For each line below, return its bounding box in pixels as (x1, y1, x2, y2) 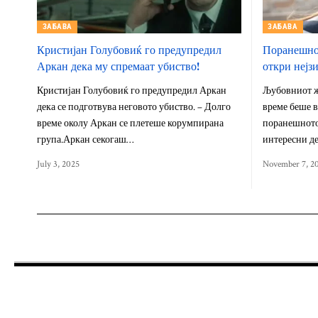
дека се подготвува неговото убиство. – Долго (37, 100, 231, 114)
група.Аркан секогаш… (37, 133, 133, 146)
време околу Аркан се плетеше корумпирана (37, 116, 224, 130)
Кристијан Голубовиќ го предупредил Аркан (37, 84, 226, 97)
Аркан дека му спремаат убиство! (37, 57, 200, 74)
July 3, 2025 (37, 158, 79, 170)
